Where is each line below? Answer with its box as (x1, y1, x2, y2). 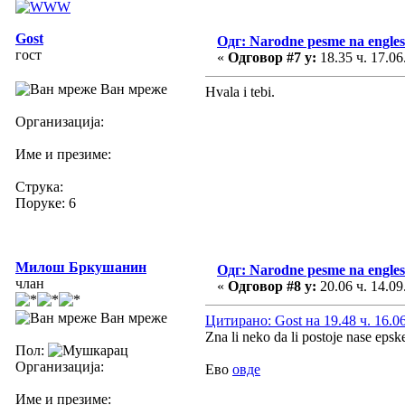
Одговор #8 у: (228, 278, 316, 294)
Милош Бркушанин (15, 259, 146, 275)
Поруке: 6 (15, 194, 76, 211)
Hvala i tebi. (205, 83, 275, 99)
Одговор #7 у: (228, 49, 316, 65)
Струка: (15, 178, 63, 194)
